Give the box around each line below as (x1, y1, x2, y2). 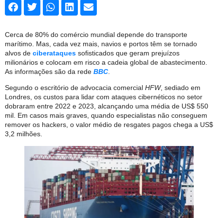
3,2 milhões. (5, 130, 42, 138)
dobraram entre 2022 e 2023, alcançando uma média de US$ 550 (5, 102, 208, 110)
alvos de (5, 49, 33, 57)
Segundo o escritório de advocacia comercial (5, 84, 145, 92)
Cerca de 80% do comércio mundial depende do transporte (5, 30, 187, 38)
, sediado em (161, 84, 200, 92)
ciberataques (33, 49, 76, 57)
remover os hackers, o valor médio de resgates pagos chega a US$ (5, 121, 213, 129)
